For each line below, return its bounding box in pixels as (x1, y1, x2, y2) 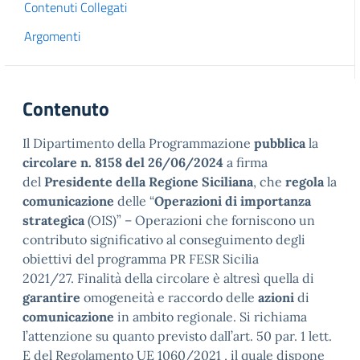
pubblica (254, 135, 305, 152)
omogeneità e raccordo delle (80, 289, 258, 306)
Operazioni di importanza (154, 193, 311, 210)
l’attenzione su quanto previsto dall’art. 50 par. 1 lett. (22, 328, 332, 345)
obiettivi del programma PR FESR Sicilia (22, 251, 259, 268)
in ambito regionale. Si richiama (114, 309, 307, 325)
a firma (223, 154, 268, 171)
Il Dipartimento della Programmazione (22, 135, 254, 152)
